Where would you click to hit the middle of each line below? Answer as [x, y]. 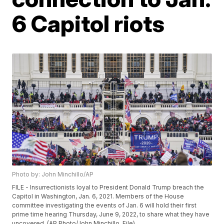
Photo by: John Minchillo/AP [53, 174]
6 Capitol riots [88, 23]
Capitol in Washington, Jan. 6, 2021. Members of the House [98, 196]
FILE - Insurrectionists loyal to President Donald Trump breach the [108, 187]
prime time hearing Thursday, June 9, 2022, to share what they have [111, 214]
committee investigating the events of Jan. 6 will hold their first [104, 205]
